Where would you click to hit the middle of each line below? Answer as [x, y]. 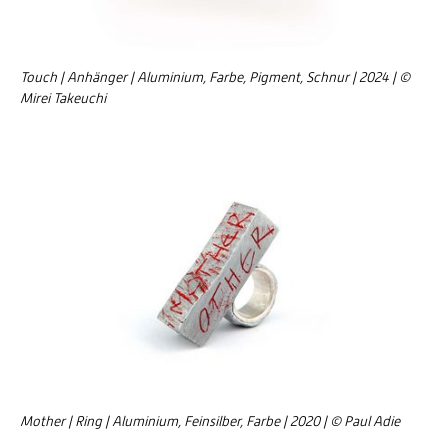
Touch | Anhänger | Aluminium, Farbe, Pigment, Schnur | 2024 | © [215, 77]
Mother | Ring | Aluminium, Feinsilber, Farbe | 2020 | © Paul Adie [210, 421]
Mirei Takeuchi [63, 98]
